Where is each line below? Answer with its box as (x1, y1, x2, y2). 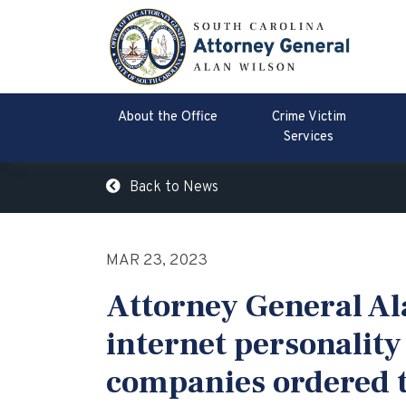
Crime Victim (271, 109, 346, 127)
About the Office (117, 109, 217, 127)
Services (284, 129, 334, 147)
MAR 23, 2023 (106, 250, 208, 272)
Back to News (130, 179, 218, 198)
